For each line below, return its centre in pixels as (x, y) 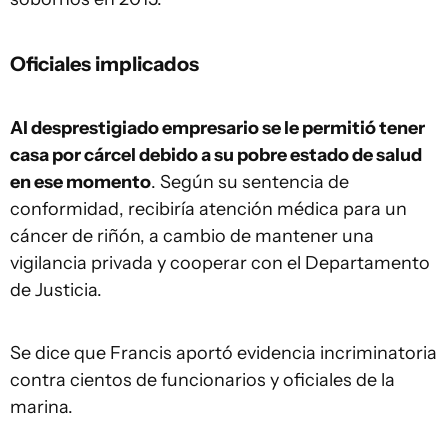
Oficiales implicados (104, 63)
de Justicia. (56, 289)
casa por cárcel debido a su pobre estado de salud (216, 154)
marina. (41, 406)
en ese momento (80, 181)
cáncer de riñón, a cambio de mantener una (192, 235)
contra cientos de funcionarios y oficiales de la (202, 379)
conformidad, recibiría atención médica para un (208, 208)
